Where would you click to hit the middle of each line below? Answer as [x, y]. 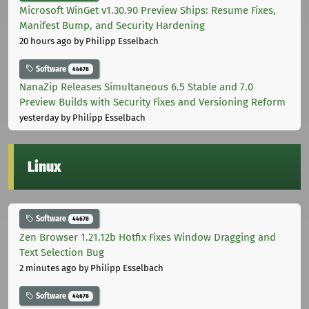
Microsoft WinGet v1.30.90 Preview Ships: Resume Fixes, [148, 10]
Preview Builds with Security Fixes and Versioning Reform [152, 102]
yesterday [39, 118]
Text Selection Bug [62, 253]
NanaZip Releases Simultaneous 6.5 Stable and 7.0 [136, 87]
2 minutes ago [48, 268]
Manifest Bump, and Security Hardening [112, 25]
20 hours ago [46, 41]
